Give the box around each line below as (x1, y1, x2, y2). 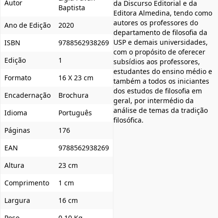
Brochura (58, 90, 89, 100)
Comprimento (4, 178, 49, 187)
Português (58, 108, 92, 117)
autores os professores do (113, 18, 198, 27)
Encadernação (4, 90, 51, 100)
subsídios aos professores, (113, 56, 200, 66)
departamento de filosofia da (113, 27, 207, 37)
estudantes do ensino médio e (113, 66, 212, 76)
